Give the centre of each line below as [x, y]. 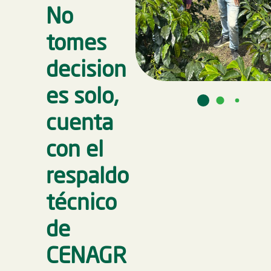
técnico [82, 204]
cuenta [80, 124]
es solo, [83, 97]
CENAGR [87, 257]
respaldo [88, 177]
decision [87, 71]
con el [75, 151]
